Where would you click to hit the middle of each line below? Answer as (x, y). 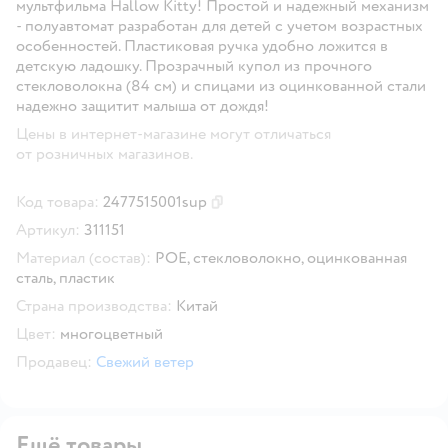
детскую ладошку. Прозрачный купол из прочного (194, 65)
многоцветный (111, 333)
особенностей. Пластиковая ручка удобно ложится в (202, 45)
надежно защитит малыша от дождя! (142, 105)
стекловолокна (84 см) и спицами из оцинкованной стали (221, 85)
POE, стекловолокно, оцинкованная (281, 257)
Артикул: (48, 229)
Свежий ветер (145, 361)
